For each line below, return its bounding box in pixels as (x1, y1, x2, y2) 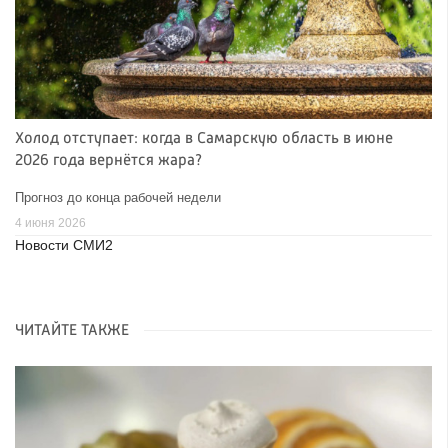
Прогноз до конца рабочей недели (15, 189, 221, 205)
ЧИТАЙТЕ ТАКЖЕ (15, 323, 129, 340)
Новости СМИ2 (15, 238, 113, 254)
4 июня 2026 (15, 217, 86, 230)
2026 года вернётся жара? (15, 152, 202, 169)
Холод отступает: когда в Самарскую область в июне (15, 130, 393, 147)
